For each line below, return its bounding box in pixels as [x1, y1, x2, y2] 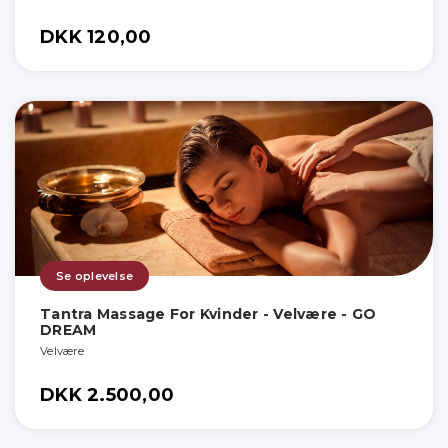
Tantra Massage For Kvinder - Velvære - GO [40, 304, 377, 323]
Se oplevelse [56, 268, 133, 283]
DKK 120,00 [40, 25, 152, 48]
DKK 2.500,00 [40, 383, 174, 406]
